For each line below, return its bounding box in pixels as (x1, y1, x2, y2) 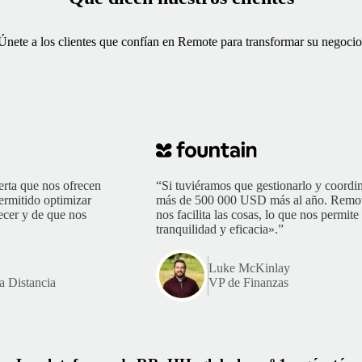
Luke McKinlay (208, 261, 290, 276)
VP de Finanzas (208, 276, 288, 290)
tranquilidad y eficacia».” (156, 222, 284, 237)
